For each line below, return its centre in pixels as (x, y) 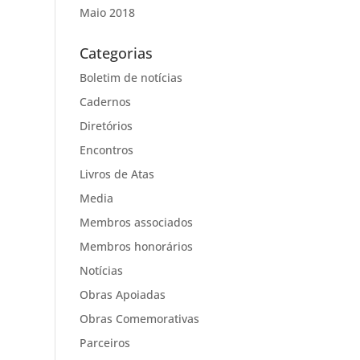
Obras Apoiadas (122, 295)
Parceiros (104, 343)
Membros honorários (136, 247)
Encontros (106, 150)
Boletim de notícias (131, 78)
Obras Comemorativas (139, 319)
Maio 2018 (107, 13)
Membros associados (136, 223)
